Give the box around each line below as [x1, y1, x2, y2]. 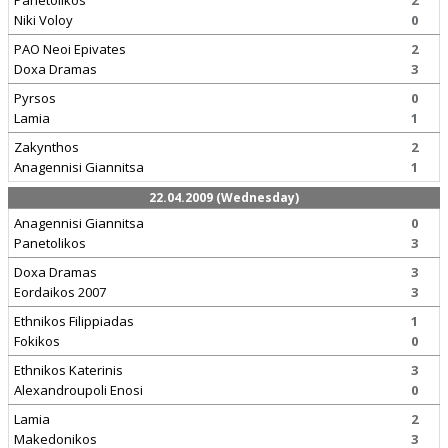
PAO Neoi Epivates [14, 40, 126, 58]
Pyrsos [14, 89, 56, 107]
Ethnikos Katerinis [14, 361, 123, 379]
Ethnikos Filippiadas [14, 312, 134, 330]
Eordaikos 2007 [14, 283, 106, 301]
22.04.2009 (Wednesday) [149, 189, 299, 206]
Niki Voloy [14, 11, 73, 29]
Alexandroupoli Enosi [14, 381, 143, 399]
